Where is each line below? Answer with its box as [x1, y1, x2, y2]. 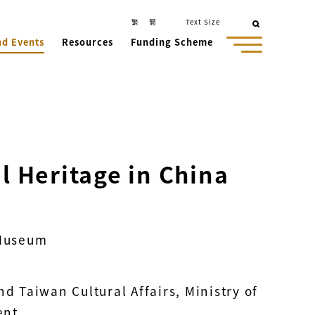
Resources [61, 35, 113, 49]
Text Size [186, 17, 221, 27]
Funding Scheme [130, 35, 213, 49]
